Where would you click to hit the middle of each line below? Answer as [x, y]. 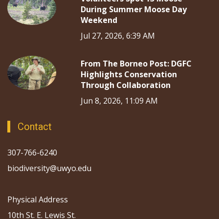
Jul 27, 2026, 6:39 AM [118, 35]
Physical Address [38, 199]
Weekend [99, 20]
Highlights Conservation [129, 74]
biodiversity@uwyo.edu [50, 168]
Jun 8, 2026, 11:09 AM [119, 100]
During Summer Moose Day [134, 9]
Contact [35, 126]
